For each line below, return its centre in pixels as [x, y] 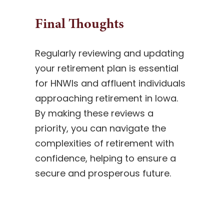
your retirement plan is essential [106, 68]
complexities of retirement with [104, 143]
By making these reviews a [94, 113]
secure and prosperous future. [103, 173]
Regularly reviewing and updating [109, 53]
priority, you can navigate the [100, 128]
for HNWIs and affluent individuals [110, 83]
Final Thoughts [79, 23]
